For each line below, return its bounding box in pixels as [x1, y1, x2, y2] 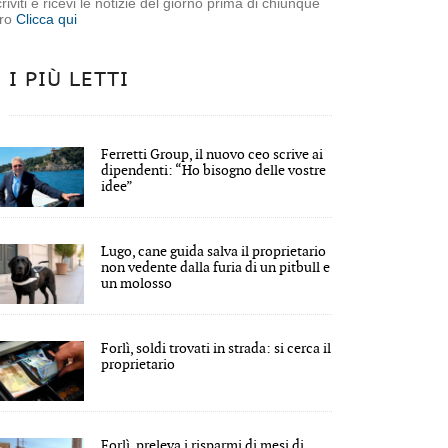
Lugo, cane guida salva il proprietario [101, 242, 327, 260]
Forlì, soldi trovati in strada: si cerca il [101, 339, 332, 357]
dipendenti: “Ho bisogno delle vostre [101, 161, 327, 179]
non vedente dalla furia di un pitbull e [101, 258, 331, 276]
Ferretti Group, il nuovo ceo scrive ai [101, 145, 324, 163]
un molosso [101, 274, 173, 292]
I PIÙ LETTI [9, 68, 130, 91]
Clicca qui [16, 10, 78, 27]
